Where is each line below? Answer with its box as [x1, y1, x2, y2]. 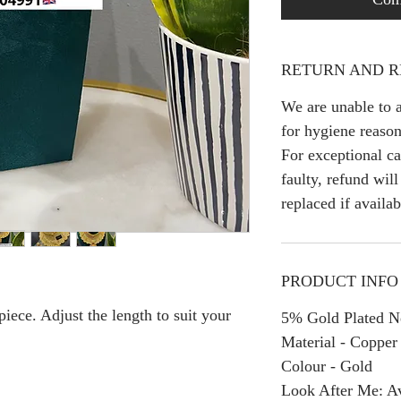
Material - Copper [281, 332, 397, 351]
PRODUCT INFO [281, 271, 398, 290]
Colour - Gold [281, 356, 372, 375]
